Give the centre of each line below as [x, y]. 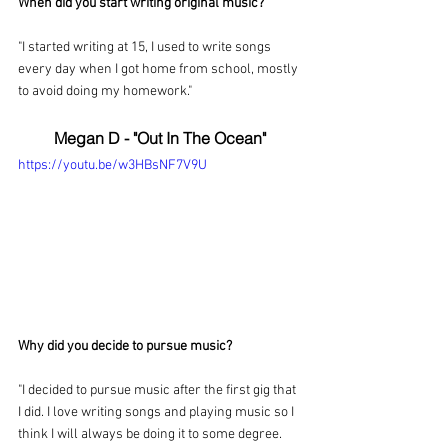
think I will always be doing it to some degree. [151, 435]
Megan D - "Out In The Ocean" [160, 137]
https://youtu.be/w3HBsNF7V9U [112, 165]
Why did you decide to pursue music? [125, 347]
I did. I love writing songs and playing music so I [157, 413]
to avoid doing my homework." [105, 91]
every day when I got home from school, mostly [159, 69]
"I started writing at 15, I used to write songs [146, 47]
